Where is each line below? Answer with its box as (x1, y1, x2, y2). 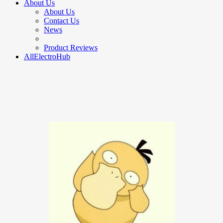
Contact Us (44, 16, 79, 25)
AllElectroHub (24, 52, 70, 61)
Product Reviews (44, 43, 98, 52)
